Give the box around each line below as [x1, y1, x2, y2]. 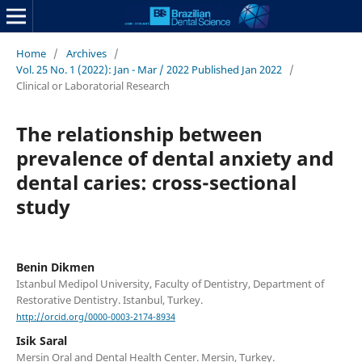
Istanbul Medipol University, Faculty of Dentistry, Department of [15, 276, 324, 291]
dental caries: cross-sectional [15, 168, 297, 196]
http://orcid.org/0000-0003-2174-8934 [15, 311, 175, 323]
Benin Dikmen [15, 259, 95, 275]
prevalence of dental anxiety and [15, 144, 334, 171]
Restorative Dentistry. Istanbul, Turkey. [15, 292, 203, 307]
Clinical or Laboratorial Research [15, 78, 170, 93]
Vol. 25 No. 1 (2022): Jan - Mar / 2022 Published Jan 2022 [15, 61, 282, 77]
